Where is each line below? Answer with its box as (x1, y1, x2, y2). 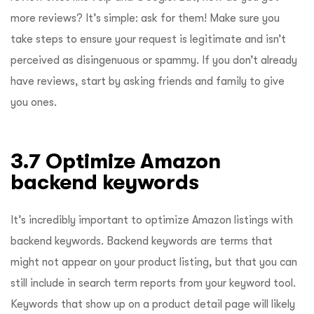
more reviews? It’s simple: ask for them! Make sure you (11, 11, 280, 25)
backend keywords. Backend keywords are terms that (11, 234, 273, 247)
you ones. (11, 95, 60, 109)
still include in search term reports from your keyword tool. (11, 276, 296, 289)
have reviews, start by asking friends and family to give (11, 74, 285, 88)
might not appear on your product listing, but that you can (11, 255, 297, 268)
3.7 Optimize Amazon (11, 149, 221, 172)
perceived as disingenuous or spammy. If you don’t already (11, 53, 297, 67)
